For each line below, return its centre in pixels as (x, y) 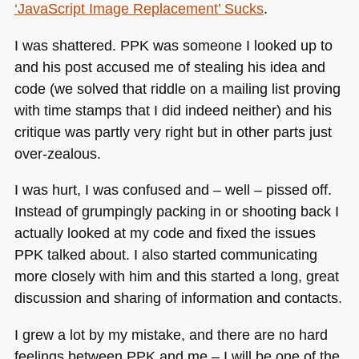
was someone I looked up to (240, 45)
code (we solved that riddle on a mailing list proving (177, 88)
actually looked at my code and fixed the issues (165, 233)
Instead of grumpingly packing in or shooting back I (176, 212)
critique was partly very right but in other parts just (173, 131)
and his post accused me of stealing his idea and (169, 67)
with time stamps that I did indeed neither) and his (173, 110)
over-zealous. (57, 153)
